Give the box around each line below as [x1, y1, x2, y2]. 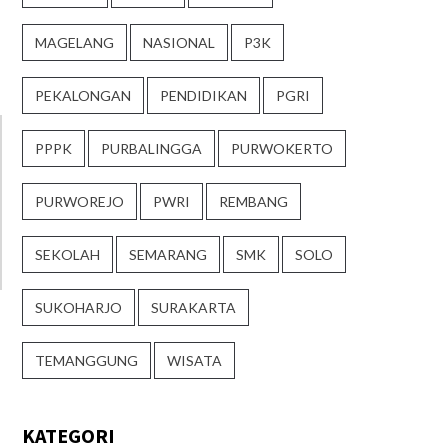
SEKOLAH [35, 246, 100, 264]
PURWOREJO [35, 193, 124, 211]
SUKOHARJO [35, 299, 122, 317]
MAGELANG [35, 34, 114, 52]
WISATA [167, 352, 222, 370]
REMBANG [219, 193, 288, 211]
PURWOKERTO [231, 140, 333, 158]
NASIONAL [143, 34, 215, 52]
